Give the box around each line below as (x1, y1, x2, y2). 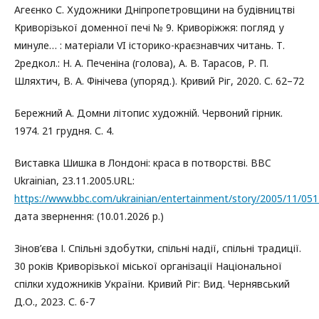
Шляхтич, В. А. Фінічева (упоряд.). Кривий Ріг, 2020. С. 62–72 (14, 73, 304, 88)
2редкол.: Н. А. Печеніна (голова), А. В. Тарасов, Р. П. (14, 56, 268, 70)
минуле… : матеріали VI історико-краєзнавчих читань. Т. (14, 38, 285, 52)
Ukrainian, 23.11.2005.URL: (14, 173, 135, 187)
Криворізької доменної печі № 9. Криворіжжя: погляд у (14, 20, 284, 34)
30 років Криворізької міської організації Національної (14, 258, 282, 273)
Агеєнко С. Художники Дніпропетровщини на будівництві (14, 2, 295, 16)
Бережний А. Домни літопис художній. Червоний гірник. (14, 105, 283, 120)
